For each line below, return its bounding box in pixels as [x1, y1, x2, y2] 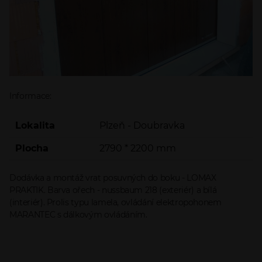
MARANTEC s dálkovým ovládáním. [9, 209, 147, 220]
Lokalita [15, 120, 55, 131]
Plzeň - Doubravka [99, 120, 185, 131]
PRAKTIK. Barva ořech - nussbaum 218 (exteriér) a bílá [9, 185, 217, 195]
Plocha [15, 143, 49, 154]
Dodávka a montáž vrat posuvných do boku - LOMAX [9, 173, 216, 183]
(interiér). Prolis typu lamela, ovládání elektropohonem [9, 197, 222, 208]
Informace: [9, 91, 51, 101]
